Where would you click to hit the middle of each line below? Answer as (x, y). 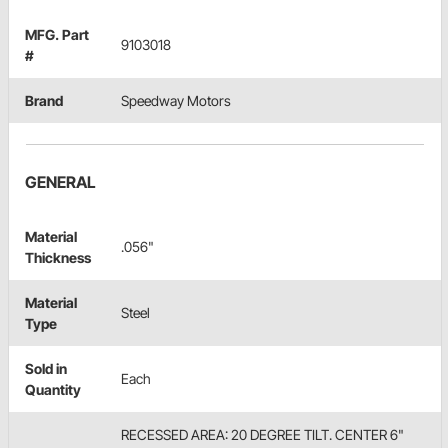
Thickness (58, 258)
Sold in (46, 369)
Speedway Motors (176, 101)
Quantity (53, 390)
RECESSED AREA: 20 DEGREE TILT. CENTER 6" (262, 435)
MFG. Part (57, 35)
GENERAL (60, 182)
